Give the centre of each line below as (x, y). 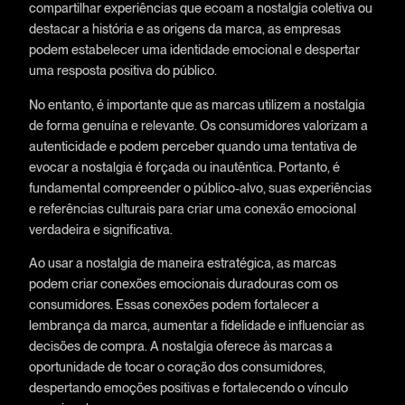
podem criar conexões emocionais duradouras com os (183, 284)
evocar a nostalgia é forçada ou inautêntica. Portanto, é (184, 166)
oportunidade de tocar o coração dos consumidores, (177, 367)
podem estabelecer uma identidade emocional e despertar (194, 50)
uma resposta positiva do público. (122, 71)
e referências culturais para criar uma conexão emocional (192, 208)
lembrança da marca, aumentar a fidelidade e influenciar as (196, 325)
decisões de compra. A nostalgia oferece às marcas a (180, 346)
